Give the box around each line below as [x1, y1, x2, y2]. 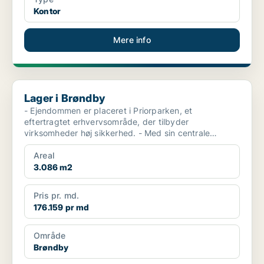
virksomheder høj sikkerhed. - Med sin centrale [24, 128, 138, 138]
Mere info [113, 35, 151, 45]
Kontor [34, 6, 61, 16]
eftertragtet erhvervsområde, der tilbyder [24, 117, 189, 127]
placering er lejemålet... [24, 139, 117, 150]
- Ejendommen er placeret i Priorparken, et [24, 105, 193, 116]
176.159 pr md [34, 202, 90, 213]
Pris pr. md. [34, 190, 80, 201]
